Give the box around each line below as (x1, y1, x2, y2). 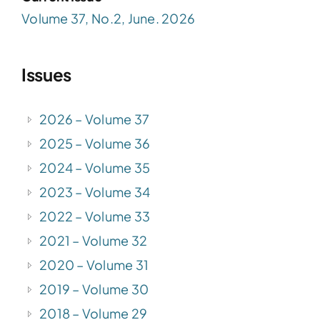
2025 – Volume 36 (39, 134, 151, 151)
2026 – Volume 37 (39, 110, 150, 127)
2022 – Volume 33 (39, 207, 151, 224)
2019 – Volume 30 (39, 280, 149, 297)
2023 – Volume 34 (39, 183, 151, 200)
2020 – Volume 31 (39, 256, 149, 273)
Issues (21, 63, 71, 85)
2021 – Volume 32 (39, 231, 148, 249)
